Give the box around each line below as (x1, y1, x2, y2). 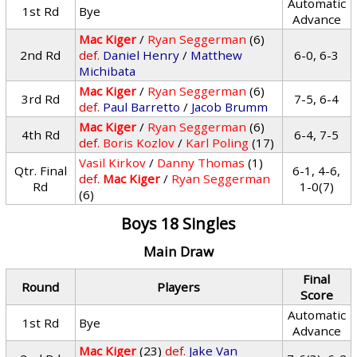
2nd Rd (20, 47, 61, 63)
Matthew (190, 47, 243, 63)
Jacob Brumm (191, 99, 269, 115)
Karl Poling (186, 135, 249, 151)
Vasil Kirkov (79, 155, 147, 171)
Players (157, 279, 201, 295)
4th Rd (21, 127, 60, 143)
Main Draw (143, 242, 214, 261)
